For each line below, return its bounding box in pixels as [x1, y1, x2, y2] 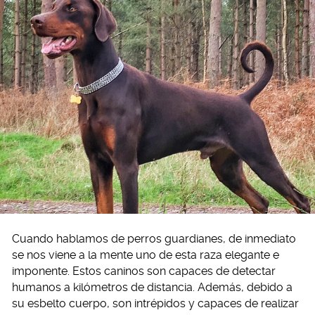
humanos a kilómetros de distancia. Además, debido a [12, 281, 292, 295]
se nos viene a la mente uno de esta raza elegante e [12, 248, 279, 262]
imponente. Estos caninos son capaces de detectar [12, 264, 276, 278]
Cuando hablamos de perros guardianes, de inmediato [12, 232, 296, 246]
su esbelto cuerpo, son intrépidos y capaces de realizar [12, 297, 299, 311]
